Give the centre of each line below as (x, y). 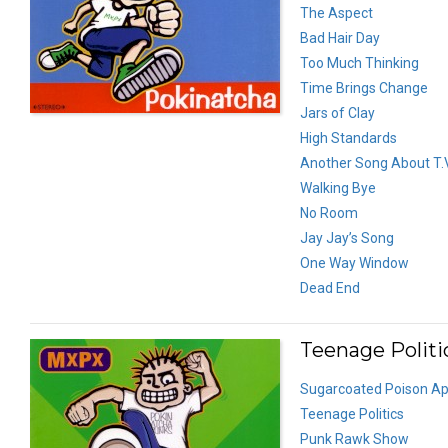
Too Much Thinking (359, 62)
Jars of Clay (337, 112)
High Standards (348, 137)
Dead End (330, 287)
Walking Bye (338, 187)
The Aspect (336, 12)
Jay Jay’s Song (347, 237)
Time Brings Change (364, 87)
